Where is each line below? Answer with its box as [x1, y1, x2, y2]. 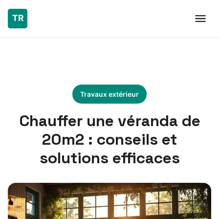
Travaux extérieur [80, 90, 139, 98]
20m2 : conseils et [42, 130, 177, 149]
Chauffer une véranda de [19, 111, 200, 131]
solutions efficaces [39, 148, 180, 168]
